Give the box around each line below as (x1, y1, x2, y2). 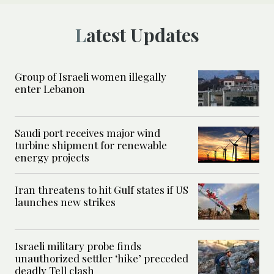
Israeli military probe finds (15, 239, 141, 253)
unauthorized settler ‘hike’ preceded (15, 251, 188, 265)
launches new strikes (15, 195, 116, 209)
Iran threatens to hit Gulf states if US (15, 183, 188, 197)
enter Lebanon (15, 82, 85, 96)
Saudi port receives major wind (15, 126, 160, 140)
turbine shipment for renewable (15, 138, 167, 152)
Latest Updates (86, 23, 199, 48)
